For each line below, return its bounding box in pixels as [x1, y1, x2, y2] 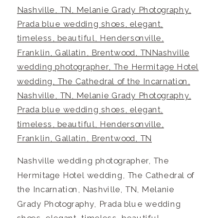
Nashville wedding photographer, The [17, 156, 169, 166]
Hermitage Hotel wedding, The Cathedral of [17, 170, 195, 180]
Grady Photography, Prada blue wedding [17, 199, 181, 209]
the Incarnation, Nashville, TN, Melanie [17, 184, 175, 194]
